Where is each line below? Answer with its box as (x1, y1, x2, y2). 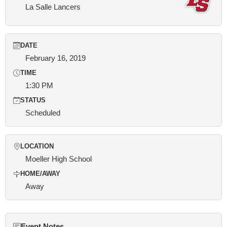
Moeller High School (25, 155, 92, 163)
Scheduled (25, 108, 60, 117)
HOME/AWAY (20, 170, 60, 177)
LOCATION (20, 143, 54, 150)
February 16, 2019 (25, 54, 86, 62)
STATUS (20, 97, 46, 104)
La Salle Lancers (25, 3, 81, 11)
